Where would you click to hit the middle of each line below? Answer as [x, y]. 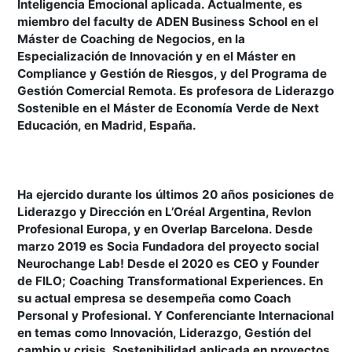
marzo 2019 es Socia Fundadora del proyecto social [169, 246]
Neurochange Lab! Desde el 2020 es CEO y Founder [170, 264]
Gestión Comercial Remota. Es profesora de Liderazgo [176, 91]
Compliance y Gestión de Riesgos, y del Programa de [172, 73]
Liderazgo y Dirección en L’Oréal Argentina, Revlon [165, 212]
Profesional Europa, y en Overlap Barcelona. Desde [165, 229]
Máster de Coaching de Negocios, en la [132, 39]
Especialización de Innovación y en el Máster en [157, 56]
